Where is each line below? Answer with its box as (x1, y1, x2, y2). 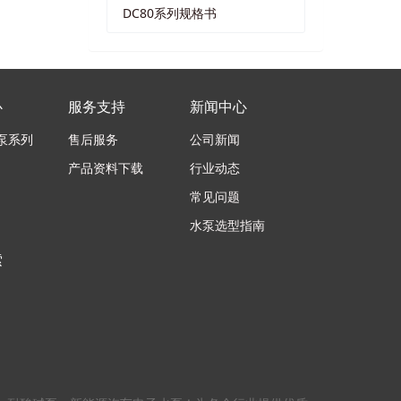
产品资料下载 (67, 159, 143, 177)
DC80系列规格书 (123, 4, 217, 21)
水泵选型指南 (189, 217, 265, 235)
